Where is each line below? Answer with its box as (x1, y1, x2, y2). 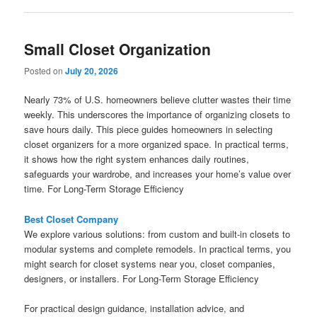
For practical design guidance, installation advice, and (24, 301, 245, 315)
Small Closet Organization (24, 38, 212, 59)
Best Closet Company (24, 212, 119, 226)
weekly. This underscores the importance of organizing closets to (24, 108, 291, 122)
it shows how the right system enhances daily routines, (24, 152, 250, 166)
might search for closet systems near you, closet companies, (24, 256, 276, 270)
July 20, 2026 (65, 64, 119, 78)
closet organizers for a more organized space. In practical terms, (24, 137, 289, 151)
